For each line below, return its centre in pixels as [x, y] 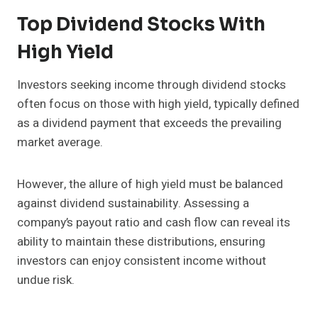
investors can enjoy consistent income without [142, 261]
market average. [60, 143]
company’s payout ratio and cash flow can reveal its [154, 223]
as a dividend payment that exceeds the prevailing [149, 124]
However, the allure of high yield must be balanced [150, 185]
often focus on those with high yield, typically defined [158, 104]
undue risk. [46, 280]
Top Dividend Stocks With [141, 25]
